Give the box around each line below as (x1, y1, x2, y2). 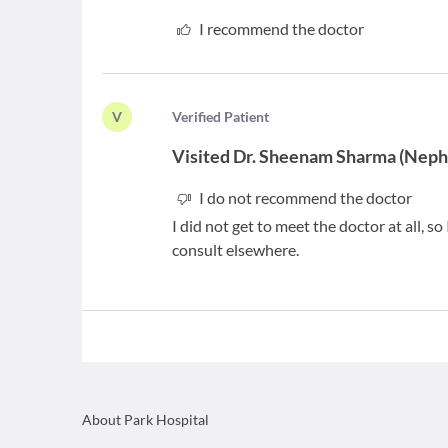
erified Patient (181, 108, 270, 125)
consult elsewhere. (172, 240, 300, 259)
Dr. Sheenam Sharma (233, 145, 397, 167)
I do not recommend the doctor (198, 188, 412, 207)
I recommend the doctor (198, 19, 364, 38)
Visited (172, 145, 231, 167)
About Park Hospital (82, 411, 209, 428)
